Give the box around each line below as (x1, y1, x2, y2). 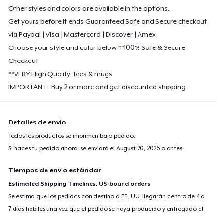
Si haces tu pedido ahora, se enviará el (8, 144, 117, 152)
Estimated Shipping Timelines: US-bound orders (8, 180, 151, 187)
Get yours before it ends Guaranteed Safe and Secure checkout (8, 17, 207, 25)
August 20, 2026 (116, 144, 160, 152)
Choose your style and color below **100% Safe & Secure (8, 43, 186, 51)
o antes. (160, 144, 184, 152)
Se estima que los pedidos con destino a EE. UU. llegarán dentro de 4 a (8, 192, 205, 200)
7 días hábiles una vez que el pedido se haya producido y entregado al (8, 205, 204, 212)
